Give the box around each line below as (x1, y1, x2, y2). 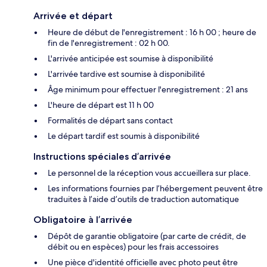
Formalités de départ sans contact (48, 115, 173, 126)
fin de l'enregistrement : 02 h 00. (48, 38, 170, 49)
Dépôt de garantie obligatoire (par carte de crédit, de (48, 231, 246, 242)
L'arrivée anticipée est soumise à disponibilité (48, 53, 213, 64)
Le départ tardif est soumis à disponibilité (48, 131, 200, 142)
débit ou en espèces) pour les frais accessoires (48, 241, 219, 253)
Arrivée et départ (33, 10, 113, 22)
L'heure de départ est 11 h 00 (48, 100, 154, 111)
